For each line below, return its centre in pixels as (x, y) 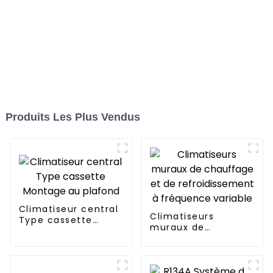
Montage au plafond (71, 231)
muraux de (177, 228)
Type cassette (55, 220)
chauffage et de (192, 239)
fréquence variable (199, 261)
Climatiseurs (182, 217)
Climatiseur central (69, 209)
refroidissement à (196, 250)
